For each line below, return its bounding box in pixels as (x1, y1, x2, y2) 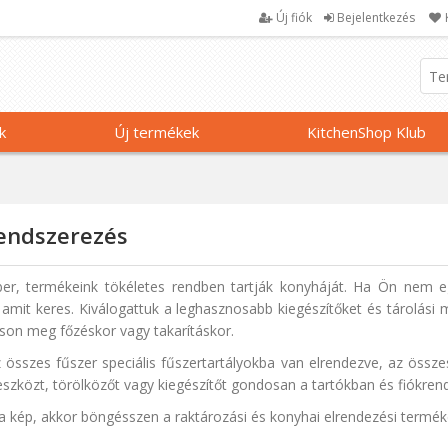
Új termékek (114, 122, 200, 142)
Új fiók (275, 9, 312, 26)
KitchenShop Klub (306, 122, 426, 142)
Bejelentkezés (336, 9, 415, 26)
